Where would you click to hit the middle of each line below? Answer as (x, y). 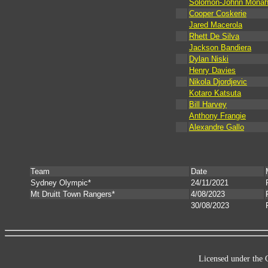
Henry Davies (212, 71)
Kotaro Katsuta (215, 93)
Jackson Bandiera (220, 48)
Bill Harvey (208, 105)
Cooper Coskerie (218, 14)
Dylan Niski (209, 59)
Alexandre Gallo (217, 127)
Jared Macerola (216, 25)
